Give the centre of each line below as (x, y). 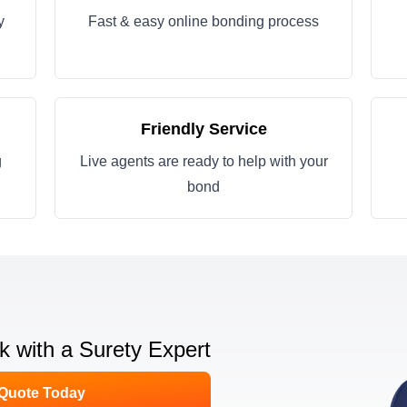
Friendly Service (203, 129)
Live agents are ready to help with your (203, 161)
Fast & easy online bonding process (203, 21)
